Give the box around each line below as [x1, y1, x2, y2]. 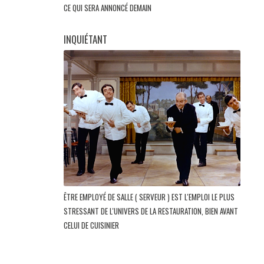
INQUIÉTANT [64, 32, 107, 47]
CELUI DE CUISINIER [64, 219, 121, 232]
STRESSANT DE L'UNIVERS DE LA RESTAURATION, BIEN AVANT [64, 205, 238, 217]
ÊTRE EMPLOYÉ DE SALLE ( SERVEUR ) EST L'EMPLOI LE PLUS [64, 191, 235, 203]
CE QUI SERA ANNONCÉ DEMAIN [64, 2, 153, 14]
